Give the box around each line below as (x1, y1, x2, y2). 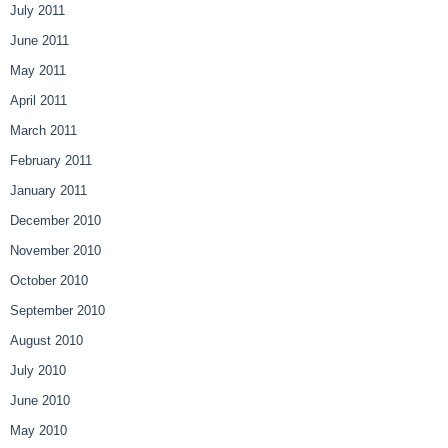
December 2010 (10, 213, 101, 229)
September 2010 (10, 303, 105, 319)
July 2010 (10, 363, 66, 379)
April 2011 (10, 93, 67, 109)
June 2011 (10, 33, 69, 49)
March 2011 (10, 123, 77, 139)
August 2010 (10, 333, 83, 349)
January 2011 (10, 183, 87, 199)
